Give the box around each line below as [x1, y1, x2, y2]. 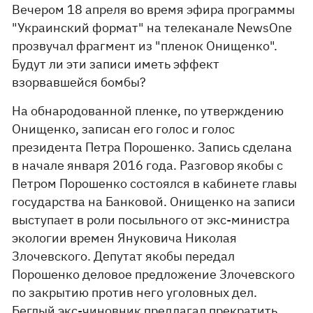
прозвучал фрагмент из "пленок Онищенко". [12, 38, 278, 54]
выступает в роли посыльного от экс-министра [12, 212, 291, 228]
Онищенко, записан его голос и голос [12, 121, 235, 137]
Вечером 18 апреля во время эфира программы [12, 1, 296, 17]
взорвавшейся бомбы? [12, 74, 147, 90]
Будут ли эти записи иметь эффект [12, 56, 220, 72]
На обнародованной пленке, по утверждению [12, 103, 284, 119]
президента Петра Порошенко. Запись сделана [12, 139, 293, 155]
